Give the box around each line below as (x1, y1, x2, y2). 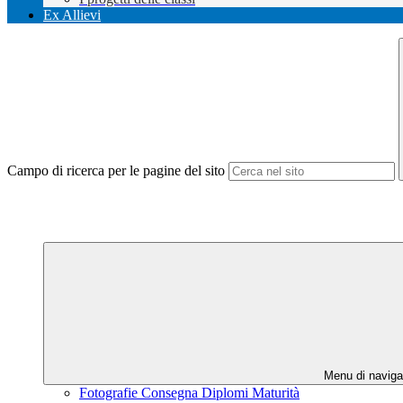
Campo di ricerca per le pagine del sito (7, 163, 225, 179)
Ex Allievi (43, 7, 101, 23)
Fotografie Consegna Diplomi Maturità (79, 385, 300, 401)
